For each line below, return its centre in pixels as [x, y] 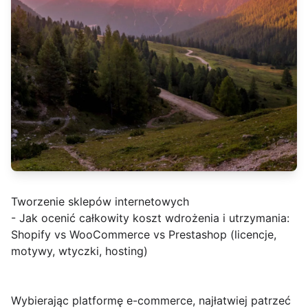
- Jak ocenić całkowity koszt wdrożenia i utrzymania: [150, 218]
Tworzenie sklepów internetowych [100, 202]
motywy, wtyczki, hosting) [79, 251]
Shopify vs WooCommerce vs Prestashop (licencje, [144, 235]
